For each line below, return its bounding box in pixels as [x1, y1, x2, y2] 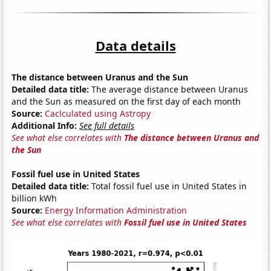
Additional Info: [11, 119, 77, 131]
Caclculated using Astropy [45, 107, 151, 119]
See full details [79, 119, 135, 131]
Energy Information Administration [45, 204, 188, 216]
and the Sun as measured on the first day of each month [11, 95, 241, 107]
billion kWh [11, 192, 57, 204]
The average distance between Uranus [89, 83, 249, 95]
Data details [95, 36, 176, 54]
